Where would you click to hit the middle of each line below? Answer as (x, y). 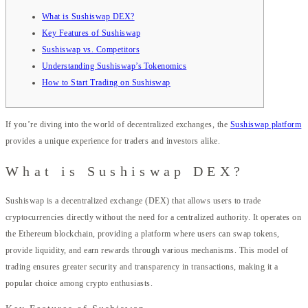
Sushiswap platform (266, 124)
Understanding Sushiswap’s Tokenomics (114, 66)
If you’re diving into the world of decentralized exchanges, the (118, 124)
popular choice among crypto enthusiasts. (79, 284)
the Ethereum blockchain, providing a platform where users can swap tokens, (143, 234)
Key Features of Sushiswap (91, 33)
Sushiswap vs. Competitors (91, 49)
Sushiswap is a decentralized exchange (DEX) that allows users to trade (133, 201)
